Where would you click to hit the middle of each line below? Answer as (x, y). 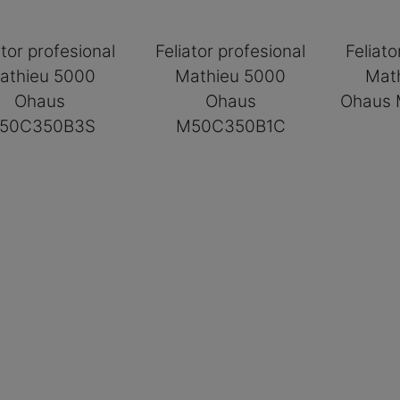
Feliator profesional (231, 51)
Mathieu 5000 (231, 76)
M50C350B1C (230, 126)
